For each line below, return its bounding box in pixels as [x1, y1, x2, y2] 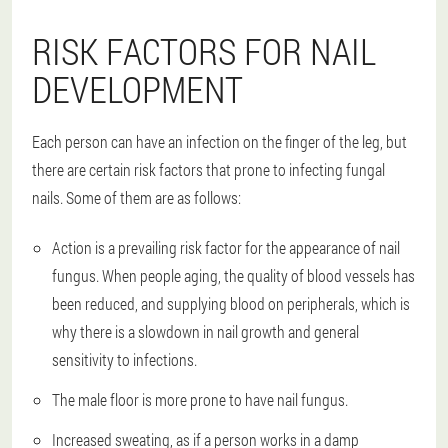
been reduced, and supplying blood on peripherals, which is [52, 293, 410, 314]
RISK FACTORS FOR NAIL [32, 27, 376, 75]
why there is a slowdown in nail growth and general [52, 321, 359, 342]
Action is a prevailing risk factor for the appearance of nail [52, 237, 400, 258]
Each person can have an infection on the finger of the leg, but [32, 131, 407, 152]
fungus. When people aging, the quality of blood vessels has [52, 265, 415, 286]
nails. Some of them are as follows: [32, 187, 241, 208]
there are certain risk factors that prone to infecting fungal [32, 159, 385, 180]
